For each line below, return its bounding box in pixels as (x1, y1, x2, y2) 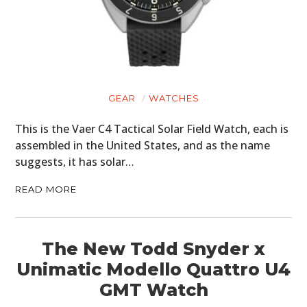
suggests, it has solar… (15, 154, 135, 170)
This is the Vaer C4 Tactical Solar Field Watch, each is (15, 121, 289, 137)
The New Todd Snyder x (42, 238, 265, 260)
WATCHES (148, 93, 199, 104)
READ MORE (15, 184, 77, 195)
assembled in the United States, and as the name (15, 138, 271, 153)
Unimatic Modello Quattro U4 (16, 259, 291, 280)
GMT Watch (99, 280, 208, 301)
